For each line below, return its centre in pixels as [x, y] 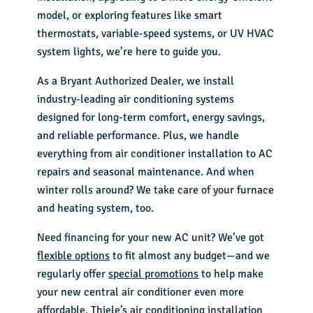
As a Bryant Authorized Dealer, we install [136, 81]
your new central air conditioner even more [141, 292]
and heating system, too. [96, 209]
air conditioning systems [176, 100]
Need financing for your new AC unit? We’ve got [151, 238]
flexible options [74, 256]
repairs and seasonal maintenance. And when [146, 172]
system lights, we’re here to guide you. [129, 52]
